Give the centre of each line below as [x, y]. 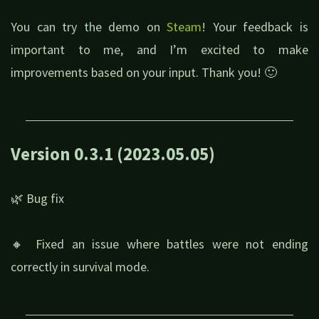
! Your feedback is [255, 26]
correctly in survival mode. [80, 266]
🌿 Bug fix [39, 199]
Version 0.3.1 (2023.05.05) [113, 154]
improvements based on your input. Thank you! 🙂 [144, 72]
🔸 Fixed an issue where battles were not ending [159, 244]
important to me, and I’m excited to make [159, 49]
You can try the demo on [89, 26]
